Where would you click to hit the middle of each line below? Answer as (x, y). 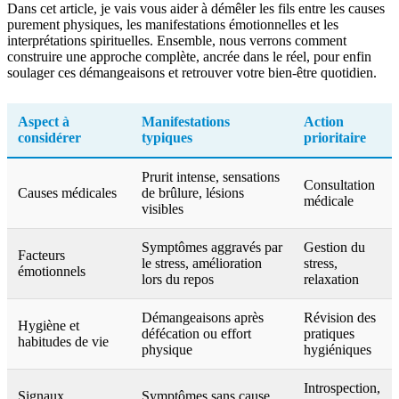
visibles (163, 208)
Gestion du (334, 247)
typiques (167, 137)
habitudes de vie (63, 341)
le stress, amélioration (202, 263)
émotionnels (52, 271)
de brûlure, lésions (193, 192)
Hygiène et (49, 325)
